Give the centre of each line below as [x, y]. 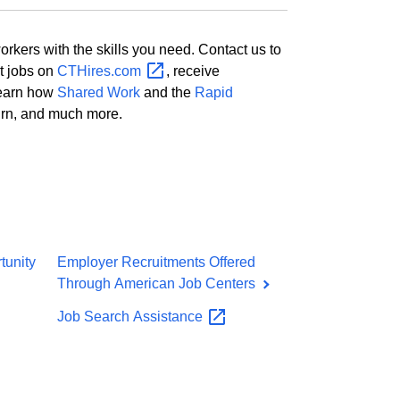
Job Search [95, 317]
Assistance [169, 317]
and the [167, 93]
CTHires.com [100, 71]
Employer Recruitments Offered [156, 262]
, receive [192, 71]
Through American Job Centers [158, 284]
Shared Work [98, 93]
